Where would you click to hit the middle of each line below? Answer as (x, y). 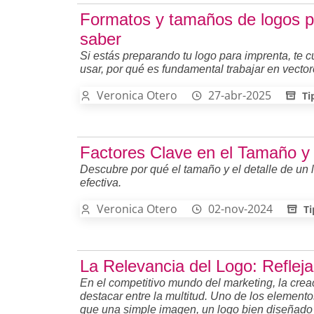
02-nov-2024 (240, 209)
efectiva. (101, 182)
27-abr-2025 (240, 95)
